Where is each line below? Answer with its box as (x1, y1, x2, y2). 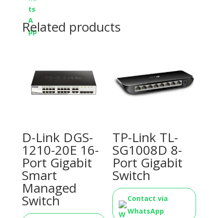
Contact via (127, 193, 168, 203)
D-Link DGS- (21, 128, 93, 146)
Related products (21, 18, 121, 36)
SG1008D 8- (112, 141, 182, 159)
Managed (21, 179, 76, 197)
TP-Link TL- (112, 128, 179, 146)
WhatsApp (127, 206, 164, 216)
